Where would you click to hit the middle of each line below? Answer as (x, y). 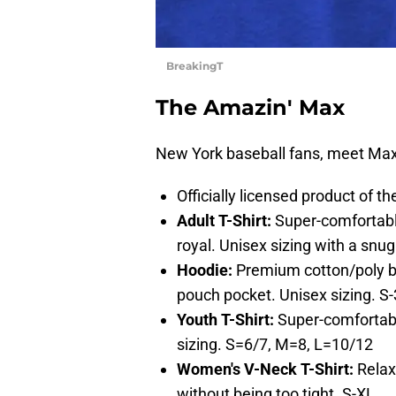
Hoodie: (205, 270)
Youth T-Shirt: (227, 320)
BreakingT (194, 66)
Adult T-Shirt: (224, 221)
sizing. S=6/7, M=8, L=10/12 (275, 345)
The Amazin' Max (250, 108)
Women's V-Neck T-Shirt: (267, 369)
